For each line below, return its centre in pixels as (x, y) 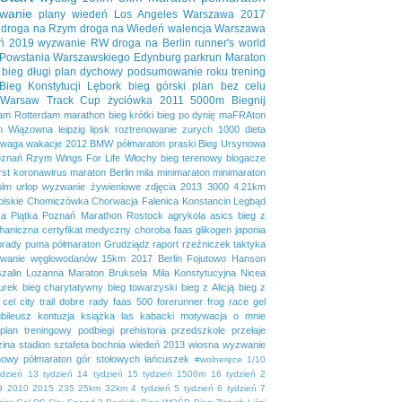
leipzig (71, 129)
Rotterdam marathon (60, 114)
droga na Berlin (152, 43)
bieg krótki (131, 114)
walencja (189, 28)
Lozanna (45, 272)
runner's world (231, 43)
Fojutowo (207, 258)
